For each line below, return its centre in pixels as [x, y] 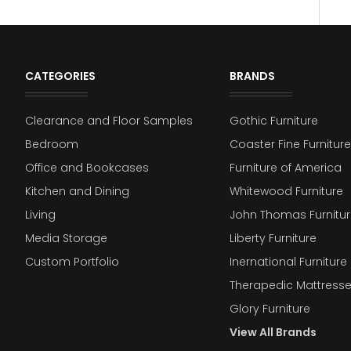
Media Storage [66, 239]
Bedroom [52, 145]
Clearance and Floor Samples [109, 121]
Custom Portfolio [72, 262]
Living [40, 215]
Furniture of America [285, 168]
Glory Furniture [270, 309]
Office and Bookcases [87, 168]
